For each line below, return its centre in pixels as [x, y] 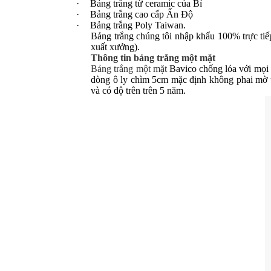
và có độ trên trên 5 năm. [139, 91]
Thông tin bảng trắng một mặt [153, 58]
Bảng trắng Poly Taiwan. [138, 25]
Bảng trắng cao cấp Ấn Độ [142, 15]
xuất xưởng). [116, 47]
